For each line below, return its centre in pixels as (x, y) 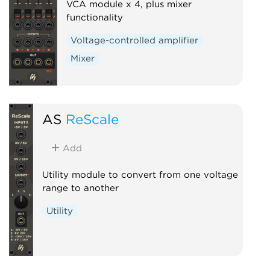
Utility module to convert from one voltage (140, 174)
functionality (94, 17)
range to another (80, 188)
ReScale (92, 119)
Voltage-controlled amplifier (135, 40)
